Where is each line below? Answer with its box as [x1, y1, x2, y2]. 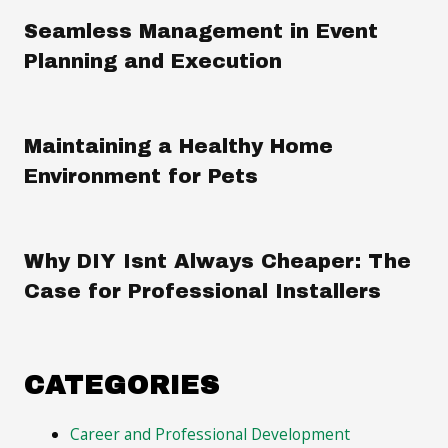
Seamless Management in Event [23, 20, 378, 43]
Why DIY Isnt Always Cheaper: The [23, 250, 411, 273]
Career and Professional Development [70, 423, 351, 446]
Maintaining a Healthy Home [23, 135, 333, 158]
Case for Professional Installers [23, 280, 381, 303]
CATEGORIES [23, 371, 220, 400]
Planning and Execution [23, 50, 282, 73]
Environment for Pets [23, 165, 258, 188]
